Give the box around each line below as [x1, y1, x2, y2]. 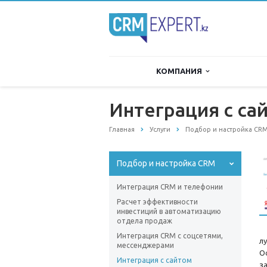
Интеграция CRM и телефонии [117, 183, 223, 191]
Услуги [150, 126, 170, 133]
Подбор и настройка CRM [117, 159, 215, 169]
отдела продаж [117, 217, 172, 225]
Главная [109, 126, 135, 133]
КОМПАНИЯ [156, 67, 206, 75]
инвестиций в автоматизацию [117, 207, 221, 216]
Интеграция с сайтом [117, 256, 192, 265]
